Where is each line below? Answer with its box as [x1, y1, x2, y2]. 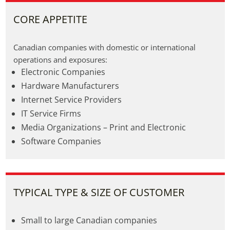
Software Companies [21, 136, 101, 147]
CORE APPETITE [13, 12, 87, 26]
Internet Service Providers [21, 94, 122, 105]
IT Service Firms [21, 108, 81, 119]
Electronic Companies [21, 66, 105, 78]
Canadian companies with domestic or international [13, 42, 196, 52]
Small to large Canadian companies [21, 215, 157, 226]
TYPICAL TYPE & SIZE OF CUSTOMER [13, 185, 184, 199]
